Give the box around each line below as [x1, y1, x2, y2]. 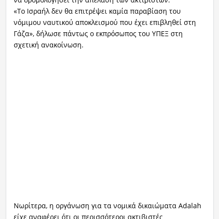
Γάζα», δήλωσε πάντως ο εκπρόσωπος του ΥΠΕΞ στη [13, 28, 183, 38]
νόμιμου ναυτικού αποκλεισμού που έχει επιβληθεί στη [13, 17, 196, 27]
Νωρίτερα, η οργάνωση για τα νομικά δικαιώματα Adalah [13, 200, 201, 210]
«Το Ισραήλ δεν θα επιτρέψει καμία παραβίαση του [13, 6, 181, 16]
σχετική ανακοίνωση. [13, 40, 84, 49]
